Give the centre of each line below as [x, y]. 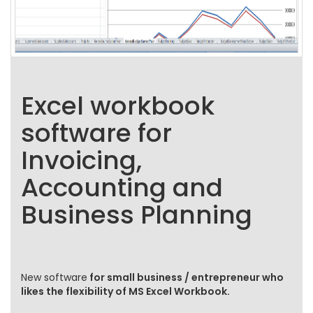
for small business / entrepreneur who [185, 277]
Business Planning [137, 215]
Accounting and [122, 188]
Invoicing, [81, 160]
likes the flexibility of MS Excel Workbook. [125, 291]
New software [54, 277]
